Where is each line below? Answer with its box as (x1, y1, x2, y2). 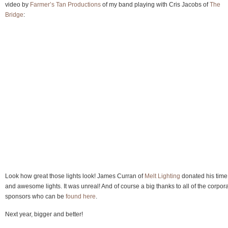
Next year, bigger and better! (5, 210, 83, 218)
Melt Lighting (143, 172, 180, 180)
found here (66, 192, 96, 200)
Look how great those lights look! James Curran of (5, 172, 143, 180)
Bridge (5, 11, 23, 18)
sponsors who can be (5, 192, 66, 200)
